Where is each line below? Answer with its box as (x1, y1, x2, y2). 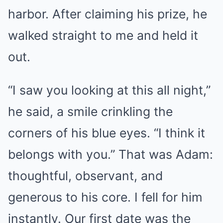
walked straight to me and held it (8, 28, 198, 43)
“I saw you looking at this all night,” (8, 83, 211, 98)
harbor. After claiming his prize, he (8, 6, 207, 22)
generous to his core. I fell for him (8, 190, 203, 205)
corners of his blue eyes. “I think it (8, 125, 205, 141)
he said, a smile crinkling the (8, 104, 173, 119)
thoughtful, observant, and (8, 168, 163, 184)
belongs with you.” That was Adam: (8, 147, 213, 162)
